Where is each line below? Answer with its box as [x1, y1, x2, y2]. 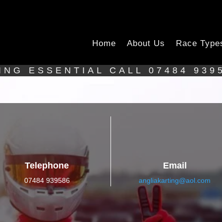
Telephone [25, 160, 69, 170]
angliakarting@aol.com [139, 176, 211, 184]
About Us [127, 39, 166, 48]
